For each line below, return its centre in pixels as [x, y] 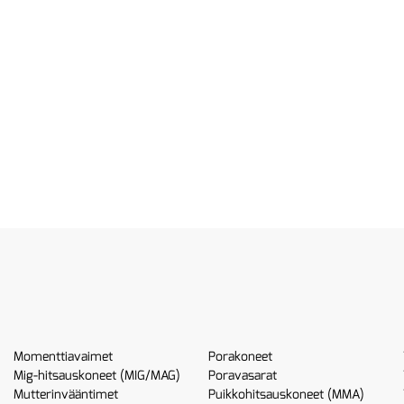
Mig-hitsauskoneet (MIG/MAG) [97, 376]
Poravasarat [242, 376]
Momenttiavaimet [64, 357]
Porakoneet [240, 357]
